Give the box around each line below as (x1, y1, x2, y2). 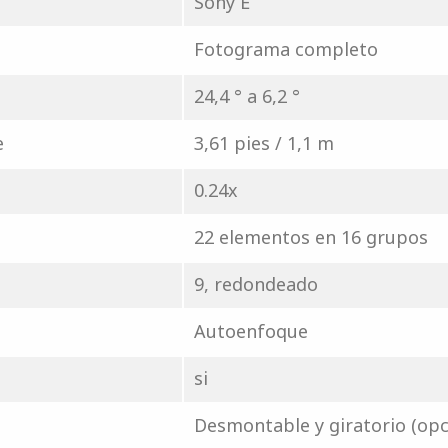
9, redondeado (193, 272, 318, 296)
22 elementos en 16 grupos (193, 225, 428, 249)
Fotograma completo (193, 37, 378, 61)
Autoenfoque (193, 319, 308, 343)
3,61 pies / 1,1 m (193, 131, 334, 155)
